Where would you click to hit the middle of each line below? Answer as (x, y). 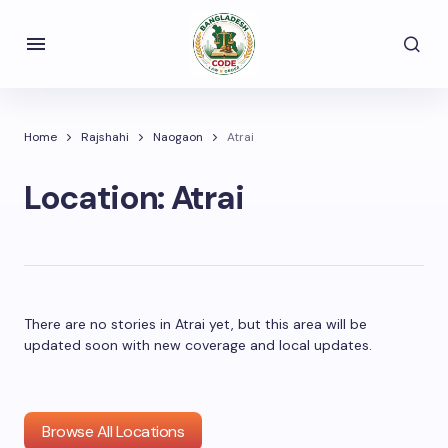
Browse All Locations (113, 431)
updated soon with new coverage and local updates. (198, 345)
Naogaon (178, 137)
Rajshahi (105, 137)
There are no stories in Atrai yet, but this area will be (195, 324)
